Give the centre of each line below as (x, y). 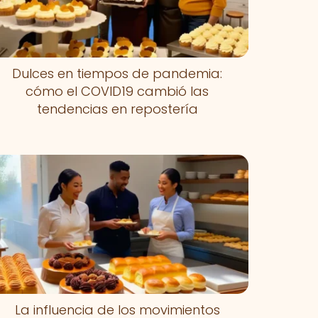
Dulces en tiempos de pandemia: (117, 73)
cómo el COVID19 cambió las (117, 91)
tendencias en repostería (117, 109)
